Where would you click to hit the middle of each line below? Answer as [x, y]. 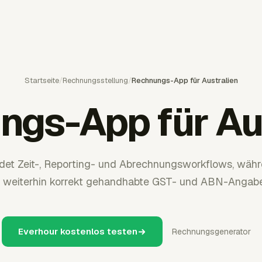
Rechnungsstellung [95, 80]
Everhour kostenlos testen [78, 231]
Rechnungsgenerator [211, 232]
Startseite [42, 80]
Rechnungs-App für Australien [185, 80]
